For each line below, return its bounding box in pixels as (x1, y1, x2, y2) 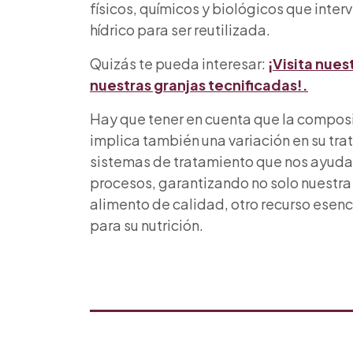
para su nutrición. (90, 216, 203, 235)
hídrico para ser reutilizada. (90, 20, 270, 39)
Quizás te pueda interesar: (90, 54, 266, 73)
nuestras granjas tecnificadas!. (90, 76, 308, 95)
